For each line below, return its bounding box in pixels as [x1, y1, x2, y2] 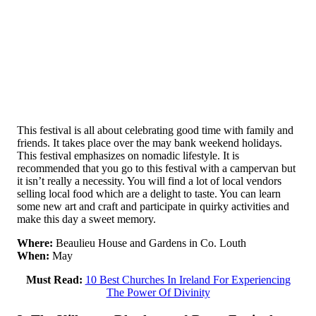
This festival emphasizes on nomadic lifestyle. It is [17, 149, 239, 162]
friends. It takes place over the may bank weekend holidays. [17, 136, 282, 149]
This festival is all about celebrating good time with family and [17, 123, 293, 136]
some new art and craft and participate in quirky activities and [17, 200, 289, 212]
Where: [17, 236, 53, 249]
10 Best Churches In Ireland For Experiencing [85, 273, 291, 286]
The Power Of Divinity [106, 286, 210, 298]
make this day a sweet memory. [17, 212, 156, 225]
